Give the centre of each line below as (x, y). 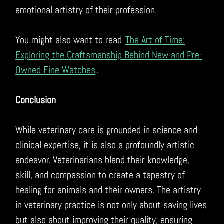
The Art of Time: (155, 40)
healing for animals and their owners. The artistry (108, 190)
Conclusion (36, 100)
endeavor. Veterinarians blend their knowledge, (103, 160)
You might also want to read (70, 40)
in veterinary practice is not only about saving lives (111, 205)
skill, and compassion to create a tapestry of (100, 175)
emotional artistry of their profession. (86, 10)
